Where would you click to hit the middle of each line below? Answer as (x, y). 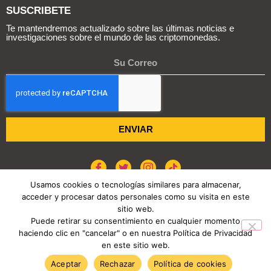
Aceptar (66, 263)
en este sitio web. (135, 245)
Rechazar (117, 263)
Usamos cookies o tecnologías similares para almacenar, (135, 184)
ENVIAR (135, 129)
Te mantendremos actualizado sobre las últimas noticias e (120, 28)
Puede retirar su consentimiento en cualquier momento (135, 221)
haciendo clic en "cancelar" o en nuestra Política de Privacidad (135, 233)
